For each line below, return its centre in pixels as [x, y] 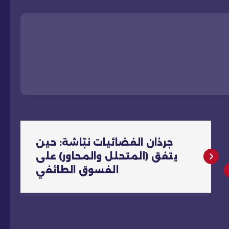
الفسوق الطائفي [77, 170]
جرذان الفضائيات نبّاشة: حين [105, 142]
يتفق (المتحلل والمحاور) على [107, 156]
